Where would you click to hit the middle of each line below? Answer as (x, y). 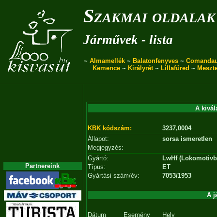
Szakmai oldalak (149, 16)
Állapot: (98, 139)
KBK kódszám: (110, 128)
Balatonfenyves (155, 61)
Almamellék (107, 61)
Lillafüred (175, 68)
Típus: (97, 167)
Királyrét (141, 68)
